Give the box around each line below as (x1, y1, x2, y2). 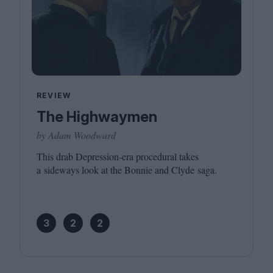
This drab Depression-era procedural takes (37, 150, 199, 163)
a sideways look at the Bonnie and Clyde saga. (37, 163, 217, 176)
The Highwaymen (37, 108, 157, 126)
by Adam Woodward (37, 129, 116, 141)
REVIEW (37, 91, 71, 100)
